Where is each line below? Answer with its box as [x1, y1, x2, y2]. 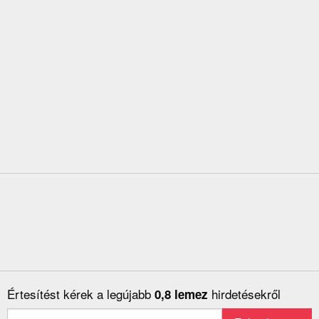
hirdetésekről [211, 285, 281, 303]
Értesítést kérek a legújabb [7, 285, 155, 303]
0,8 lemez [155, 286, 211, 303]
